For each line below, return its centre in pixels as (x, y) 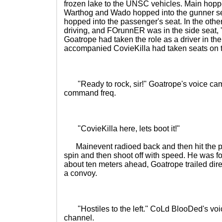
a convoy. (81, 173)
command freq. (90, 93)
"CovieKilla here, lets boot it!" (122, 129)
